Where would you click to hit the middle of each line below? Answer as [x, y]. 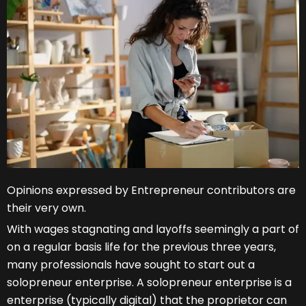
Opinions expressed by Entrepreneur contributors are [151, 191]
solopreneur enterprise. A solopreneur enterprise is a [149, 283]
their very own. [46, 208]
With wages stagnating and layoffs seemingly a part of [153, 229]
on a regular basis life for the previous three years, [141, 247]
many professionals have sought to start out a [131, 265]
